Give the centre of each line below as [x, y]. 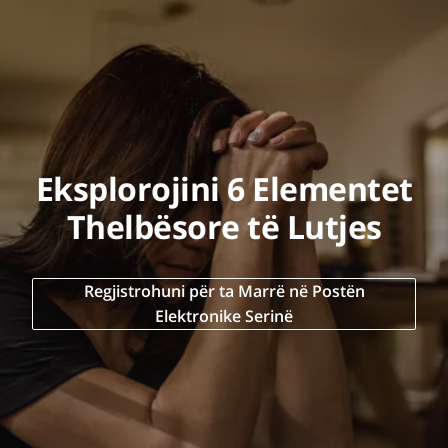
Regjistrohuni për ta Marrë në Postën [224, 291]
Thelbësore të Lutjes [224, 227]
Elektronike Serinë [224, 316]
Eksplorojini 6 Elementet [224, 189]
